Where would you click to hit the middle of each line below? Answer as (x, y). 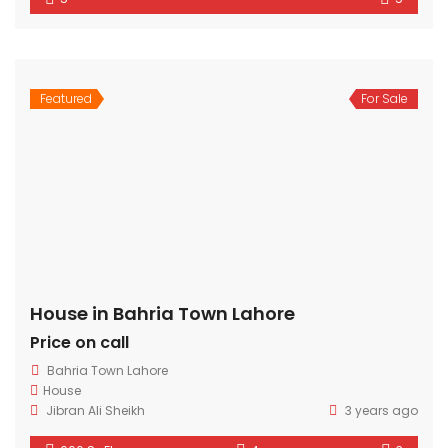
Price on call (79, 342)
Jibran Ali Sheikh (95, 410)
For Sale (384, 98)
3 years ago (380, 410)
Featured (66, 98)
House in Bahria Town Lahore (162, 313)
